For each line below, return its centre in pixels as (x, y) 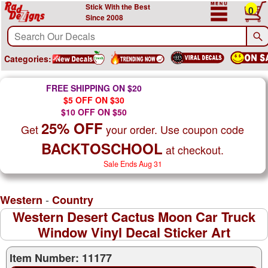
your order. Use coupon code (173, 129)
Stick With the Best (118, 7)
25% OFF (72, 128)
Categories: (28, 59)
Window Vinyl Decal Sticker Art (134, 232)
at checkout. (193, 150)
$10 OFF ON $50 (94, 112)
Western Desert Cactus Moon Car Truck (134, 217)
